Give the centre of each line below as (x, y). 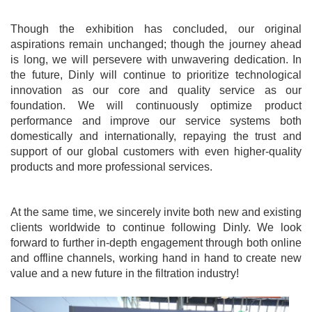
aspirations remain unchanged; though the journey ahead (156, 44)
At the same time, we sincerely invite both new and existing (156, 212)
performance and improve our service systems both (156, 121)
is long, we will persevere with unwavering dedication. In (156, 60)
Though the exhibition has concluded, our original (156, 29)
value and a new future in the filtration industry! (125, 273)
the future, (40, 75)
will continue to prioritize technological (198, 75)
